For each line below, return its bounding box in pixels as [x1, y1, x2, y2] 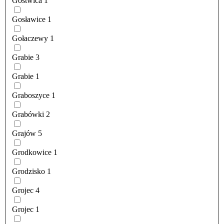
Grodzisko [12, 167, 45, 176]
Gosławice [12, 15, 45, 24]
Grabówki [12, 110, 44, 119]
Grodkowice [12, 148, 51, 157]
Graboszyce [12, 91, 49, 100]
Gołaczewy [12, 34, 48, 43]
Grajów [12, 129, 36, 138]
